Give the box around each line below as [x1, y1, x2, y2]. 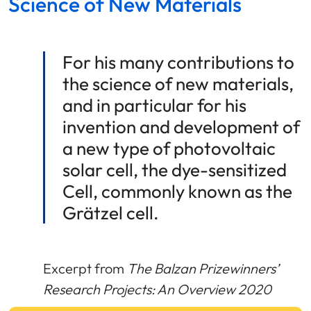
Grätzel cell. [62, 201, 159, 224]
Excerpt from [43, 259, 127, 277]
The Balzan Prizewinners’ [127, 259, 279, 277]
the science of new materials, [62, 72, 294, 95]
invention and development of [62, 115, 300, 138]
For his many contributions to [62, 50, 294, 74]
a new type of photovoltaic [62, 136, 276, 160]
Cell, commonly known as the [62, 179, 292, 203]
